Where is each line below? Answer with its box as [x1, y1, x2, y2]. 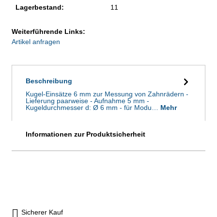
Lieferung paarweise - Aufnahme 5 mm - [26, 96, 149, 105]
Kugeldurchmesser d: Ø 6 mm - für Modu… [26, 103, 160, 111]
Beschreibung [26, 77, 72, 85]
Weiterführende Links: [12, 27, 85, 35]
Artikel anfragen [12, 37, 60, 46]
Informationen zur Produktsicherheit [26, 130, 145, 138]
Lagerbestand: [15, 3, 64, 11]
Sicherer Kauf [21, 208, 63, 216]
